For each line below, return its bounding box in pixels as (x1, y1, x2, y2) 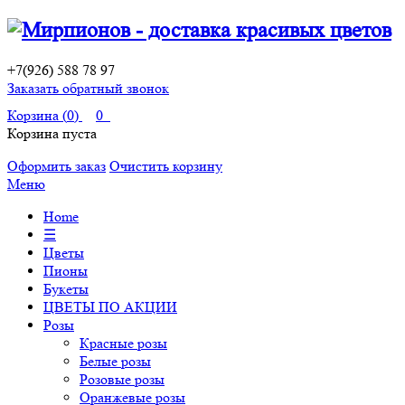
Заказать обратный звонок (7, 79, 169, 97)
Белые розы (80, 352, 151, 370)
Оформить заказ (7, 156, 106, 174)
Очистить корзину (109, 156, 222, 174)
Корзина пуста (7, 124, 97, 142)
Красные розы (80, 334, 167, 352)
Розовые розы (80, 370, 165, 388)
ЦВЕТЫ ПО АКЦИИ (43, 297, 177, 316)
